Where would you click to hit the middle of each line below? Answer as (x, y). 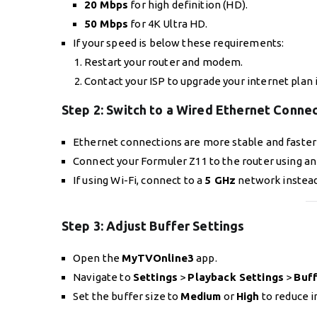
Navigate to (103, 277)
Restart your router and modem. (164, 62)
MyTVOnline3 (158, 258)
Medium (201, 296)
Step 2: (84, 110)
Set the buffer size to (127, 296)
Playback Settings (236, 277)
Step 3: (84, 225)
